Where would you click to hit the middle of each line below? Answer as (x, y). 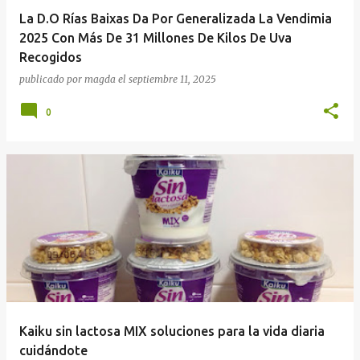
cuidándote (53, 350)
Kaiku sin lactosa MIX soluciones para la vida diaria (172, 331)
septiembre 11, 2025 (172, 79)
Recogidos (51, 57)
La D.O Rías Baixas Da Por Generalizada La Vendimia (176, 18)
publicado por (52, 79)
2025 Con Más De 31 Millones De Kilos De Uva (155, 37)
